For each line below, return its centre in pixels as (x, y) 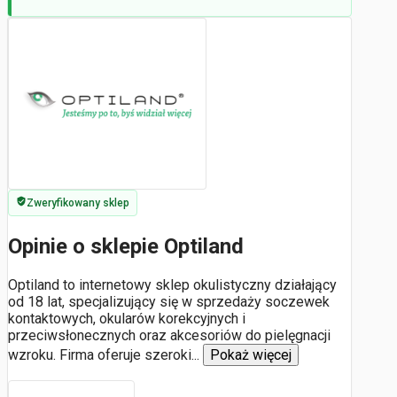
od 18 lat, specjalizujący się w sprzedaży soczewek (169, 301)
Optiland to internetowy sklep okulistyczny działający (172, 284)
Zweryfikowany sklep (78, 203)
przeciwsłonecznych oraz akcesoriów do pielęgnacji (169, 335)
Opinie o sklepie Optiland (126, 246)
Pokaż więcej (251, 354)
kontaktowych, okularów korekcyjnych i (127, 318)
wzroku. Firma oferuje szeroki (100, 354)
